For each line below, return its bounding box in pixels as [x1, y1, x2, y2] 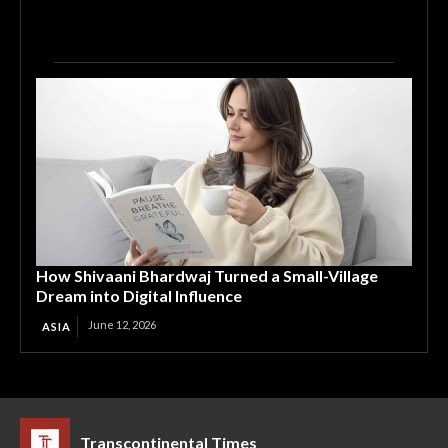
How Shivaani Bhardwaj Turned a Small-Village [36, 266, 378, 285]
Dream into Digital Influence [36, 286, 242, 305]
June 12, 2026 [88, 318, 156, 331]
